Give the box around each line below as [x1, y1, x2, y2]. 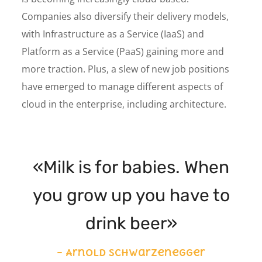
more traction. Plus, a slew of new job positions [22, 63, 230, 75]
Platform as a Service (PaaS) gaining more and [22, 45, 225, 58]
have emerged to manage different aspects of [22, 80, 223, 93]
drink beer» [85, 213, 177, 234]
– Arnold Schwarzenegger [57, 247, 205, 258]
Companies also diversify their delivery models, [22, 10, 229, 23]
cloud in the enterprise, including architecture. [22, 98, 227, 111]
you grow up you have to [32, 185, 230, 206]
